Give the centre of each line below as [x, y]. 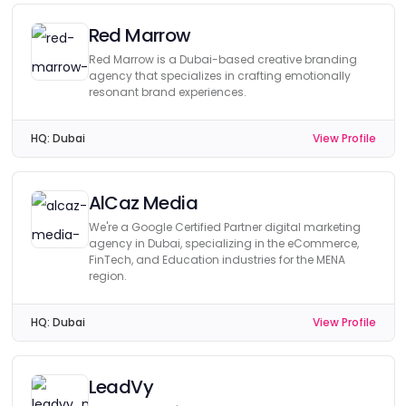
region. [107, 276]
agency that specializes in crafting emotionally [219, 76]
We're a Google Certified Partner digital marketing [224, 227]
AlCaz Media [143, 203]
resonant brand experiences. [167, 92]
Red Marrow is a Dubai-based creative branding [222, 59]
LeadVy [121, 387]
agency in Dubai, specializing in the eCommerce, [223, 243]
